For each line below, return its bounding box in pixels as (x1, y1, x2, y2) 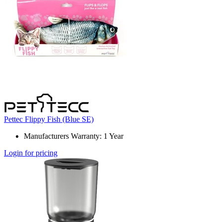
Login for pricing (4, 149, 57, 158)
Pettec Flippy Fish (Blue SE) (4, 115, 94, 124)
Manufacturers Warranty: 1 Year (24, 132, 123, 141)
